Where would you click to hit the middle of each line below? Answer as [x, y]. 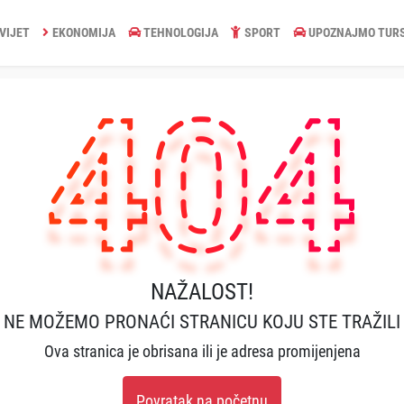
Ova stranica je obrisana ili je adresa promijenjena [202, 351]
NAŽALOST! [202, 291]
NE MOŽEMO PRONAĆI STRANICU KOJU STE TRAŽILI [202, 321]
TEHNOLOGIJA [181, 32]
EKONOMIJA [83, 32]
